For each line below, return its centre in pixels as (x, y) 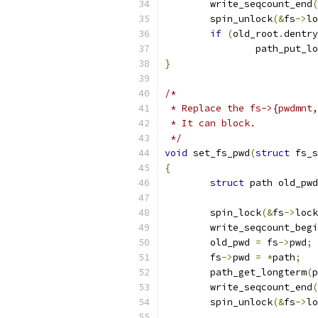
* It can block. (210, 123)
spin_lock (236, 213)
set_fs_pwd (219, 153)
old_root (256, 34)
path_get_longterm (258, 272)
